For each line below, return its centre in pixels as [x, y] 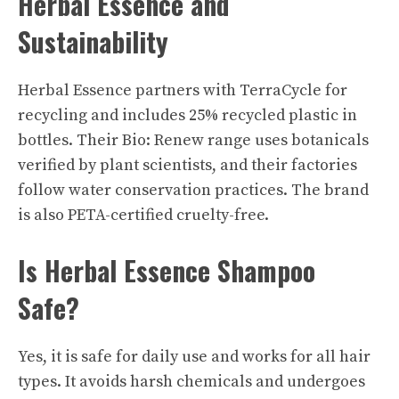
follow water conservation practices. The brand [193, 190]
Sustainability [93, 41]
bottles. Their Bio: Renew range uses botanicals [193, 140]
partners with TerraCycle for [240, 90]
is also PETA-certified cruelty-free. [143, 215]
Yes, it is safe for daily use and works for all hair [194, 356]
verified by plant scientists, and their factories [187, 165]
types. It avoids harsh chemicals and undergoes [191, 381]
